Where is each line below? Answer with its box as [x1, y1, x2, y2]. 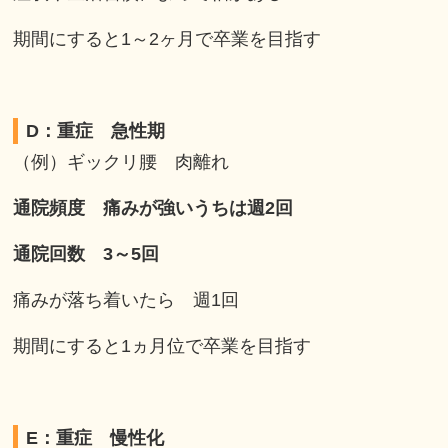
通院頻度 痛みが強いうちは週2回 [13, 198, 294, 219]
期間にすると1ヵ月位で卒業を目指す [13, 336, 312, 357]
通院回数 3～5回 [13, 244, 160, 265]
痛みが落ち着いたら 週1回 [13, 290, 240, 311]
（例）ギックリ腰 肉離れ [13, 152, 230, 173]
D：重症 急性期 [26, 121, 166, 142]
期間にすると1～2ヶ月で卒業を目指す [13, 29, 322, 50]
